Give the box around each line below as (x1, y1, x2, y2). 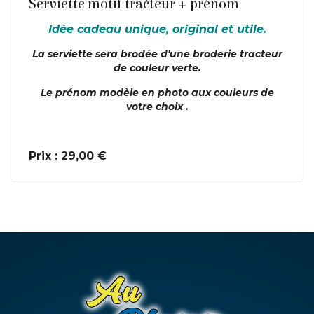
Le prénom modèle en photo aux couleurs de (40, 86, 274, 99)
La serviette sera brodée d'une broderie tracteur (32, 47, 282, 60)
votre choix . (125, 100, 189, 113)
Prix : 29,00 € (29, 149, 107, 163)
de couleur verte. (113, 61, 201, 74)
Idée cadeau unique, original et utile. (48, 22, 266, 36)
